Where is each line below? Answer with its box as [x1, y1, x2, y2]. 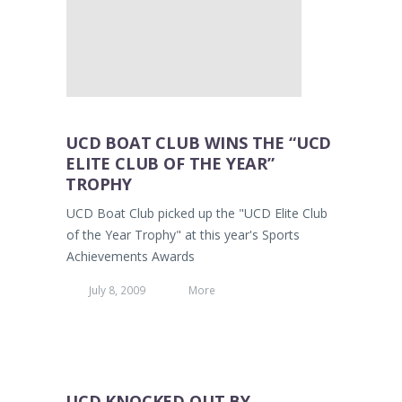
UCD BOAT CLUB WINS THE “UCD [66, 132, 332, 153]
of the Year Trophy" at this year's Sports [66, 226, 300, 244]
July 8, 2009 [89, 283, 145, 298]
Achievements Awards [66, 248, 195, 266]
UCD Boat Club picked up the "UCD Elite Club [66, 205, 328, 223]
